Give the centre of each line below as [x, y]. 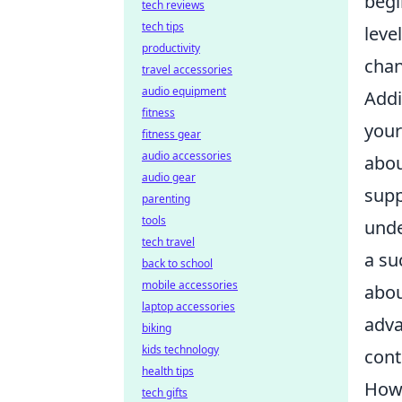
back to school [177, 263]
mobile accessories [190, 285]
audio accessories [187, 156]
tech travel [168, 242]
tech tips [163, 26]
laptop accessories [188, 306]
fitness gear [171, 134]
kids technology [180, 350]
